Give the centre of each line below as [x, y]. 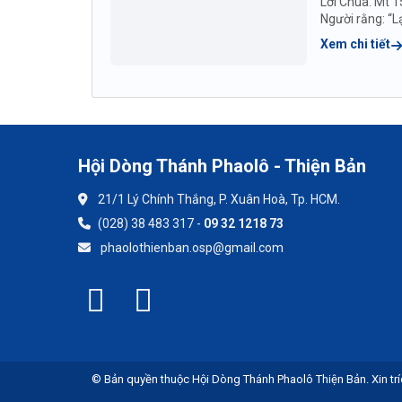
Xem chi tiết [357, 44]
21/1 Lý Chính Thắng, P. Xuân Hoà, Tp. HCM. [218, 199]
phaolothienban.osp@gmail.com [190, 247]
